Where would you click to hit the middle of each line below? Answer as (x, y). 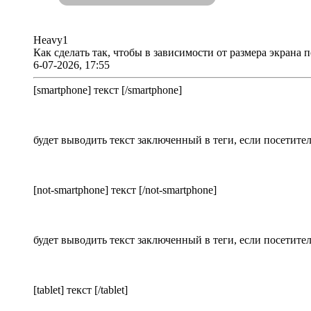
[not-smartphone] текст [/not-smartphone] (125, 190)
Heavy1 (51, 40)
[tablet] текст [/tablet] (81, 290)
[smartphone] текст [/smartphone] (108, 90)
